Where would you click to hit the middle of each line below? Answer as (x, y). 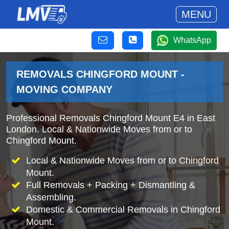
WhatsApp (192, 40)
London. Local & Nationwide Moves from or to (99, 129)
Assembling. (51, 197)
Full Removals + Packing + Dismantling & (110, 185)
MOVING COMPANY (64, 89)
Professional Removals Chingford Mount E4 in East (111, 118)
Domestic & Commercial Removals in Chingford (123, 210)
